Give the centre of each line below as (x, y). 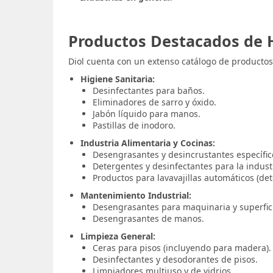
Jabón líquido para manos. (147, 114)
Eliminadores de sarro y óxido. (154, 102)
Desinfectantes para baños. (149, 90)
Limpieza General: (118, 236)
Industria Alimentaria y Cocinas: (148, 143)
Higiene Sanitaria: (118, 79)
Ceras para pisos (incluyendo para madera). (182, 248)
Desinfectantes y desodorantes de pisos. (175, 259)
